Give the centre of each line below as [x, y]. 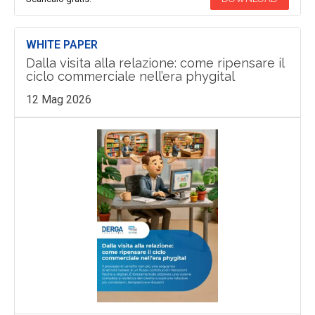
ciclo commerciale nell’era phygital [130, 77]
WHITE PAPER [62, 45]
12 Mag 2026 [58, 100]
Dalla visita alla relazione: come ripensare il [155, 63]
